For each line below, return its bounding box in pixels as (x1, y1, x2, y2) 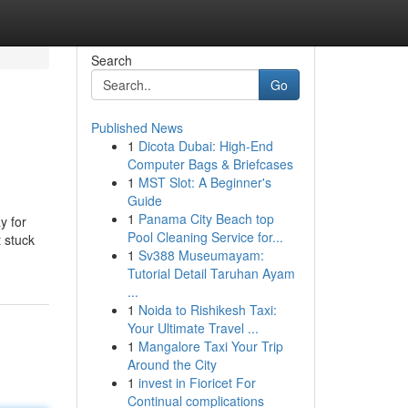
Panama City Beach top (138, 209, 274, 228)
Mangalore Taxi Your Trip (138, 337, 283, 355)
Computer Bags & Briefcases (127, 155, 293, 173)
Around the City (127, 355, 217, 373)
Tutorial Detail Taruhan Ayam (127, 264, 295, 282)
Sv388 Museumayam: (138, 246, 264, 264)
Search (90, 51, 132, 69)
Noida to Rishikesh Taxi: (138, 301, 277, 319)
